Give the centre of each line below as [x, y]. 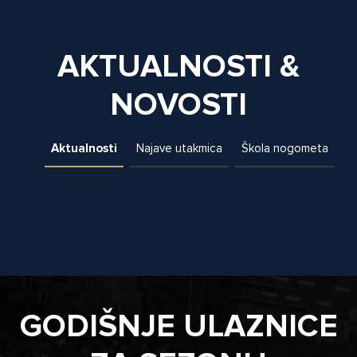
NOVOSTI [178, 105]
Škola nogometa [285, 149]
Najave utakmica [179, 149]
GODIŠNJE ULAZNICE [178, 327]
